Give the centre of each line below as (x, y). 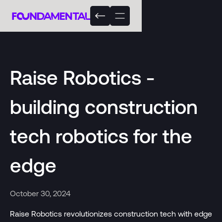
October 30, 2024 (40, 193)
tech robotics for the (101, 136)
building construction (104, 107)
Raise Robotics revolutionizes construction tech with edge (111, 213)
